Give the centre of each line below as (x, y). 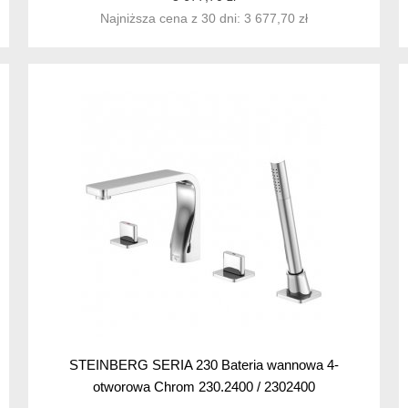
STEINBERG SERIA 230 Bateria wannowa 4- (204, 365)
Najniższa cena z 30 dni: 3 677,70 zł (204, 19)
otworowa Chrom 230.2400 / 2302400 (204, 387)
